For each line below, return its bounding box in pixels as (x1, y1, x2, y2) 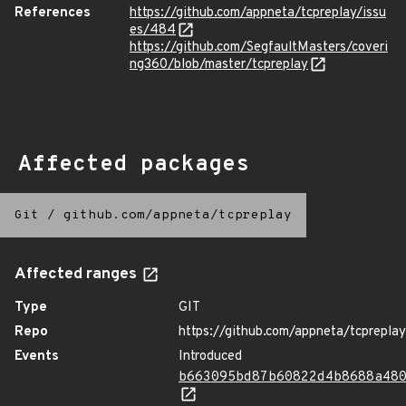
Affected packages (18, 151, 249, 179)
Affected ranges (14, 265, 140, 285)
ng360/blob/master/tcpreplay (130, 56, 308, 73)
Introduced (179, 348, 242, 365)
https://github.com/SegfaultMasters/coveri (130, 39, 388, 56)
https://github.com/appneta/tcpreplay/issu (130, 5, 386, 22)
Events (14, 348, 59, 365)
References (14, 5, 91, 22)
